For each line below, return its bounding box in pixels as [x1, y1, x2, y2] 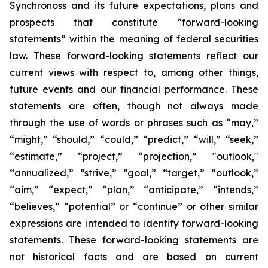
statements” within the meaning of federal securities [10, 33, 258, 45]
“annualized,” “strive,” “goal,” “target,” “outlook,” [10, 167, 258, 179]
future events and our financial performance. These [10, 83, 258, 95]
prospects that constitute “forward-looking [10, 16, 258, 28]
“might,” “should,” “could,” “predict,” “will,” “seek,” [10, 133, 258, 145]
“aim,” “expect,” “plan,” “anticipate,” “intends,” [10, 184, 258, 196]
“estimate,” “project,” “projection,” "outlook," [10, 150, 258, 162]
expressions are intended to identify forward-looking [10, 217, 258, 229]
